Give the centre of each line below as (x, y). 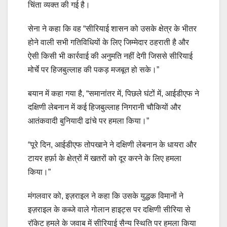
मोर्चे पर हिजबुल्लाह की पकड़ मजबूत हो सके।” (93, 70)
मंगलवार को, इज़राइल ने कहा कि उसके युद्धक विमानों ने (106, 196)
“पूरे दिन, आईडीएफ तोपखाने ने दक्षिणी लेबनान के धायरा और (112, 145)
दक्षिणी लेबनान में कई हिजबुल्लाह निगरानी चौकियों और (104, 107)
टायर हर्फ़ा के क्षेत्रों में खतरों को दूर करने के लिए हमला (105, 159)
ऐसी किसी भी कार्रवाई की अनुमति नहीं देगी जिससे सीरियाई (110, 56)
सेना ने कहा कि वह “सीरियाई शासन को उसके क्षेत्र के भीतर (112, 29)
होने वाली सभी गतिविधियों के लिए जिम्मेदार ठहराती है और (108, 43)
